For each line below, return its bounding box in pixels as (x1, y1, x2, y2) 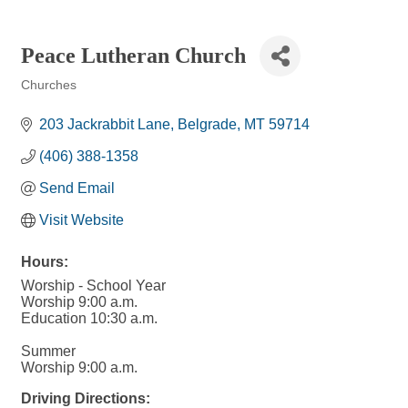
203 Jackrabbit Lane (39, 117, 170, 132)
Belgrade (178, 117, 237, 132)
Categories (20, 91, 80, 105)
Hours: (21, 254, 68, 270)
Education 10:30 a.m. (21, 311, 158, 326)
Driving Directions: (21, 391, 150, 406)
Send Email (39, 180, 115, 196)
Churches (21, 78, 76, 92)
